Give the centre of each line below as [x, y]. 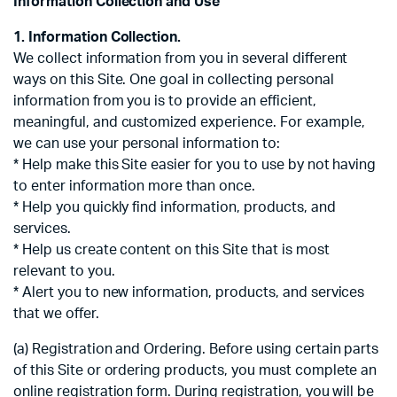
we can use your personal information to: [147, 144]
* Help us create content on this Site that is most [171, 250]
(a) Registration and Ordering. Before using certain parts [196, 350]
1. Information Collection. [97, 38]
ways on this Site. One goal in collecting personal [174, 80]
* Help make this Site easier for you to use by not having [195, 165]
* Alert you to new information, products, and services [189, 293]
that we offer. [56, 314]
